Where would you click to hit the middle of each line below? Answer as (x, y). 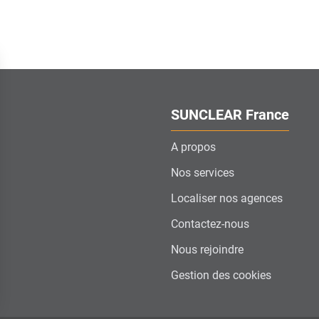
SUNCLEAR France (230, 115)
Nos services (203, 172)
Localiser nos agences (227, 198)
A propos (193, 147)
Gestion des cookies (221, 275)
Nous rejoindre (207, 249)
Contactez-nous (210, 224)
